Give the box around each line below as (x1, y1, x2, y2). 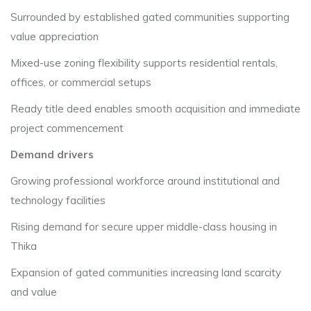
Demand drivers (10, 148, 94, 161)
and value (10, 285, 57, 299)
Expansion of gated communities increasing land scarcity (10, 266, 281, 279)
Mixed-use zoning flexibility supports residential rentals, (10, 56, 278, 69)
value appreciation (10, 30, 99, 43)
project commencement (10, 121, 124, 135)
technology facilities (10, 194, 106, 207)
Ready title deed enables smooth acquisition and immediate (10, 102, 301, 115)
